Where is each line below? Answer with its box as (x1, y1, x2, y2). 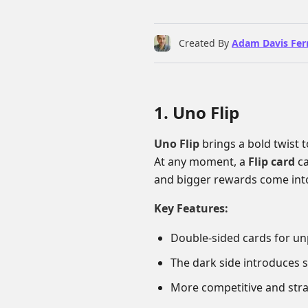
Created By (179, 36, 229, 49)
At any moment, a (154, 154, 248, 169)
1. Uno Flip (154, 101, 239, 124)
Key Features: (154, 201, 228, 216)
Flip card (248, 154, 295, 169)
